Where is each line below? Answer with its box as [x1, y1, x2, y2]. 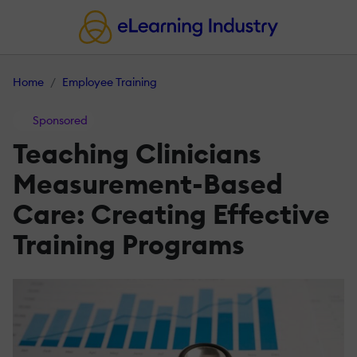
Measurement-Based [13, 167, 283, 202]
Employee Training [62, 75, 157, 90]
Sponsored [29, 113, 88, 128]
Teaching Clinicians [13, 136, 261, 171]
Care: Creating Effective [13, 197, 330, 232]
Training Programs [13, 227, 245, 262]
